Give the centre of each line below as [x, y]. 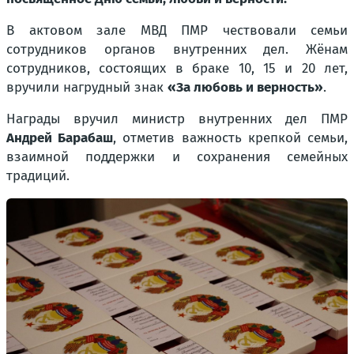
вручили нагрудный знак [87, 88]
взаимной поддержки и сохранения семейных [177, 157]
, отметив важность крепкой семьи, [231, 138]
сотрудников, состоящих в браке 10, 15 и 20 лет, [177, 69]
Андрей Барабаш [60, 138]
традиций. [38, 176]
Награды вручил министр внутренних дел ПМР [177, 119]
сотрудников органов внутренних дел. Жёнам [177, 50]
